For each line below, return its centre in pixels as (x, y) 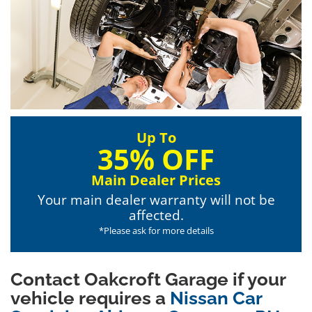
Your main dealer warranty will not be (156, 200)
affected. (156, 215)
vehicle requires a (90, 298)
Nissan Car (216, 298)
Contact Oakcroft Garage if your (148, 279)
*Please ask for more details (156, 231)
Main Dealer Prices (156, 180)
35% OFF (156, 159)
